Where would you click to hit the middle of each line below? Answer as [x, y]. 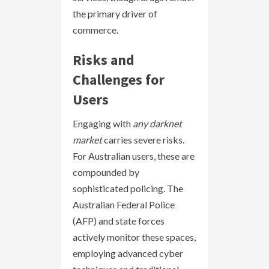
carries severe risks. [143, 139]
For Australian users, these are [134, 156]
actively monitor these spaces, [134, 237]
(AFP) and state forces [119, 220]
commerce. [95, 29]
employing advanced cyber [128, 253]
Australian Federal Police [124, 204]
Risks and [104, 59]
